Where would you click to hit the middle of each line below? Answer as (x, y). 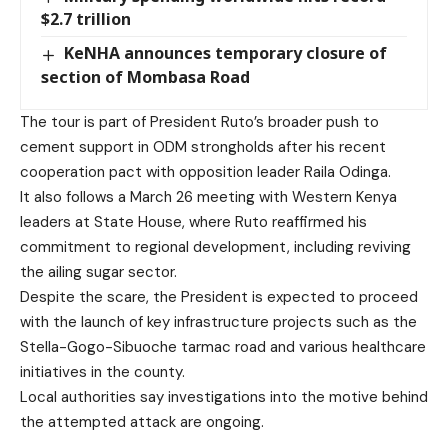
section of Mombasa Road (145, 76)
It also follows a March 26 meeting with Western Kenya (208, 196)
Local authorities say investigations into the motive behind (224, 396)
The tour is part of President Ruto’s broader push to (199, 121)
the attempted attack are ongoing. (142, 421)
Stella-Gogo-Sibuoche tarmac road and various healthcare (223, 346)
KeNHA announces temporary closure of (226, 53)
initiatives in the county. (102, 371)
